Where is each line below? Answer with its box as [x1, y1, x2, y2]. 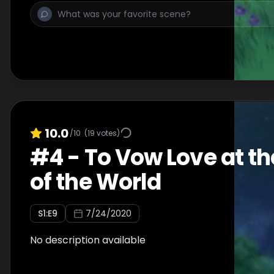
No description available [30, 233, 146, 247]
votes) [95, 127, 120, 138]
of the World [30, 166, 161, 198]
